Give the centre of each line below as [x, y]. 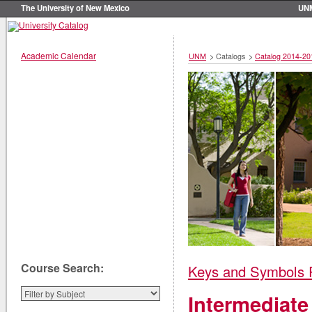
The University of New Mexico [75, 8]
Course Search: [62, 267]
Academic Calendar [58, 55]
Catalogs [231, 56]
